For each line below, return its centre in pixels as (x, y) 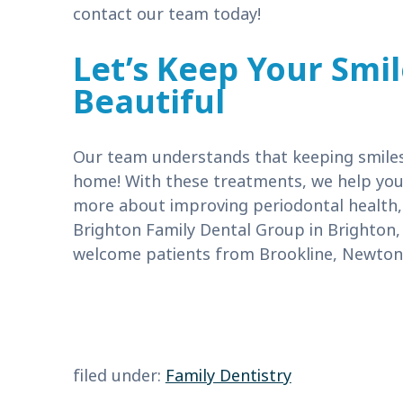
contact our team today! (166, 15)
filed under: (119, 376)
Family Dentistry (228, 376)
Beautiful (148, 103)
